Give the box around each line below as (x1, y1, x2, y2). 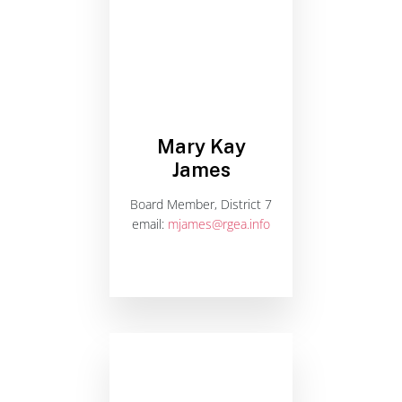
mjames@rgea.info (168, 214, 270, 232)
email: (132, 214, 168, 232)
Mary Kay (156, 134, 246, 158)
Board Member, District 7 (130, 195, 272, 213)
